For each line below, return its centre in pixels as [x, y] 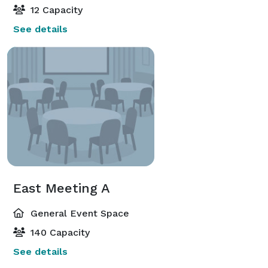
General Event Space [78, 213]
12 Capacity [55, 10]
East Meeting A [62, 188]
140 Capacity [59, 232]
